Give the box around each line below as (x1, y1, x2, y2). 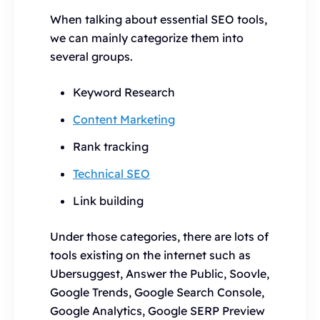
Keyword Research (73, 85, 175, 99)
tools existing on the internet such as (50, 248, 251, 262)
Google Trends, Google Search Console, (50, 285, 264, 299)
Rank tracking (73, 139, 149, 154)
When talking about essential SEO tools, (50, 12, 267, 26)
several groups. (50, 49, 133, 64)
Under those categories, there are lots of (50, 229, 269, 244)
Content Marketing (73, 112, 175, 126)
